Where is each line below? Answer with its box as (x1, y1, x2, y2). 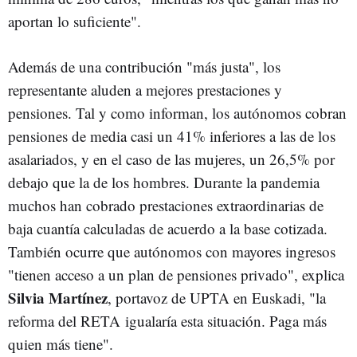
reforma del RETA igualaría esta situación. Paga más (8, 311, 327, 331)
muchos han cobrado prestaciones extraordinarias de (8, 195, 324, 215)
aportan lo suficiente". (8, 11, 141, 31)
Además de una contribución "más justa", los (8, 57, 280, 76)
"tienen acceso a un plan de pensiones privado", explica (8, 265, 344, 284)
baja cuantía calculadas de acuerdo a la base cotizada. (8, 218, 328, 238)
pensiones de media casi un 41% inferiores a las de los (8, 126, 335, 146)
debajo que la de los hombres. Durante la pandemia (8, 172, 320, 192)
